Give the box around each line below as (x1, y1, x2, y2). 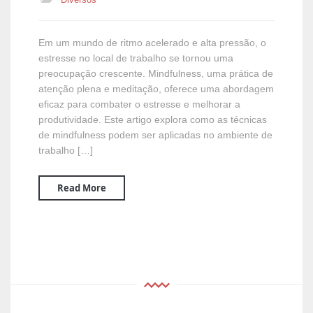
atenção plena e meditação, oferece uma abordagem (38, 83, 274, 94)
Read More (57, 182, 106, 194)
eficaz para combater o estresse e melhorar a (38, 99, 240, 110)
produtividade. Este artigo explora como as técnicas (38, 114, 267, 125)
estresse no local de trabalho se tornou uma (38, 52, 233, 64)
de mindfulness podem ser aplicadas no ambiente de (38, 129, 272, 140)
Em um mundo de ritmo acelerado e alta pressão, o (38, 37, 266, 48)
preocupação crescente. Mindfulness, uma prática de (38, 68, 273, 79)
